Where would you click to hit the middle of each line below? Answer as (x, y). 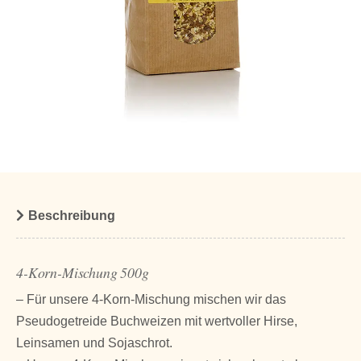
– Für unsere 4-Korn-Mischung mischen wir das (151, 299)
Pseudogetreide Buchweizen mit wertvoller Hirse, (157, 321)
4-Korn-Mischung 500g (83, 272)
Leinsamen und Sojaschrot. (94, 342)
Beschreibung (72, 215)
